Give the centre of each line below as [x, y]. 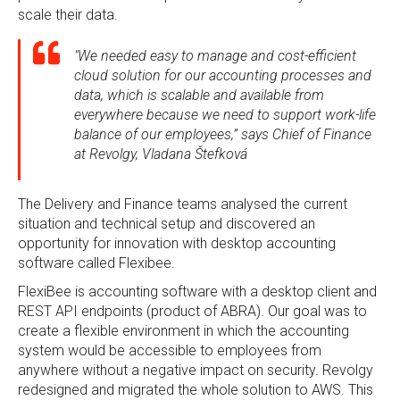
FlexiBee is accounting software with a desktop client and [197, 292]
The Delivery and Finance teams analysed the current [183, 204]
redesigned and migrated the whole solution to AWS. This [196, 390]
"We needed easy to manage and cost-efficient [215, 56]
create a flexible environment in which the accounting [183, 331]
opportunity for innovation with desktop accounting [177, 243]
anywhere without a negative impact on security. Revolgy [196, 370]
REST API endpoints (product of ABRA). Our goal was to [192, 311]
